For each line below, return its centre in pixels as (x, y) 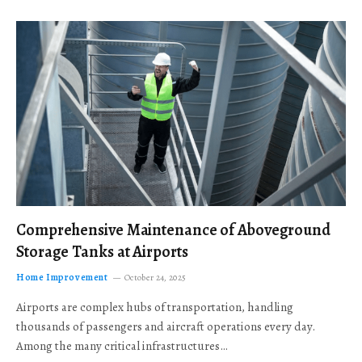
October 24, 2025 (155, 278)
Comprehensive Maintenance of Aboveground (173, 230)
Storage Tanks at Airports (102, 252)
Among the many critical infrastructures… (122, 346)
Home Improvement (62, 277)
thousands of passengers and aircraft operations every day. (166, 326)
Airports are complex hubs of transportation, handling (155, 307)
